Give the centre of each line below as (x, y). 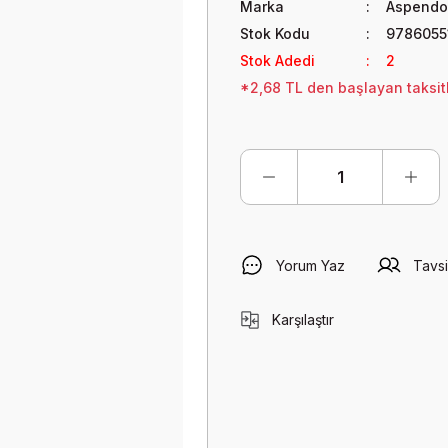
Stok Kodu (275, 33)
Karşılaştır (303, 319)
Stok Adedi (277, 60)
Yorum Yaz (310, 265)
